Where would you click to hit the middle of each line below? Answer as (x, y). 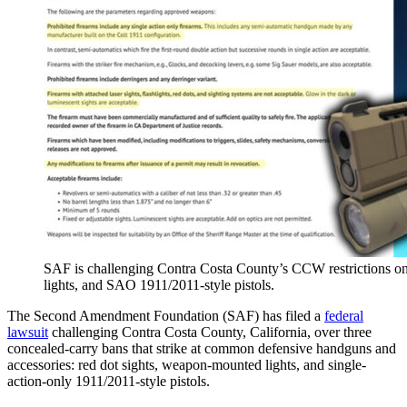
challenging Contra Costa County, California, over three (210, 332)
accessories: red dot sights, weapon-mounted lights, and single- (187, 364)
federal (344, 315)
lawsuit (28, 332)
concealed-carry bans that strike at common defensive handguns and (202, 348)
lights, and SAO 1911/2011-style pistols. (159, 284)
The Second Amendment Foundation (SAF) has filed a (166, 315)
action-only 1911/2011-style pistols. (109, 381)
